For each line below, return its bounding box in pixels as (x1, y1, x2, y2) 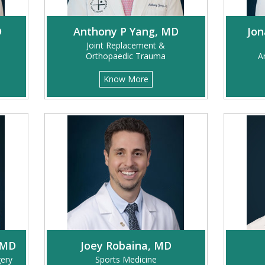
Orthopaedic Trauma (86, 50, 166, 62)
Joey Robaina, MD (80, 238, 172, 253)
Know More (103, 73, 148, 85)
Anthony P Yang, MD (73, 24, 179, 38)
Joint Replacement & (86, 40, 165, 51)
